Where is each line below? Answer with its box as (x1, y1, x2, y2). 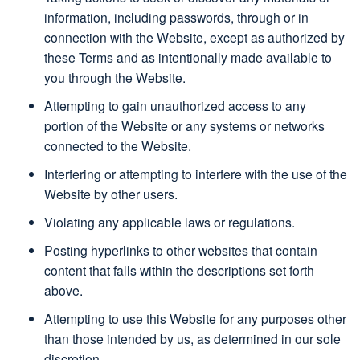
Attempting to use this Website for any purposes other (44, 309, 346, 328)
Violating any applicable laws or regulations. (44, 213, 295, 231)
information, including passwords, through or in (44, 8, 309, 27)
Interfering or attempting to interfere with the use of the (44, 165, 347, 183)
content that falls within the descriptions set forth (44, 261, 314, 280)
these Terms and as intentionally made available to (44, 48, 332, 67)
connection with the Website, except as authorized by (44, 28, 345, 47)
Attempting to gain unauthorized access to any (44, 96, 306, 115)
